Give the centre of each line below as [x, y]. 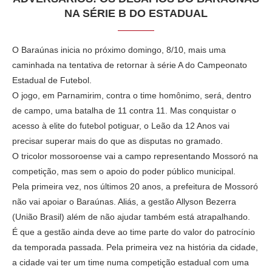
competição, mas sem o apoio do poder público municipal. [124, 171]
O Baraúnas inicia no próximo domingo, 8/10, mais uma [119, 49]
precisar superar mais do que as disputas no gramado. [117, 141]
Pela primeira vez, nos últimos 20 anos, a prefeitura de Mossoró [135, 186]
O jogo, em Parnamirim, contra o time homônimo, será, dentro [132, 95]
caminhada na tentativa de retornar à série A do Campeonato [130, 65]
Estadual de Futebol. [52, 80]
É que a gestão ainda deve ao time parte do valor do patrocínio [134, 232]
